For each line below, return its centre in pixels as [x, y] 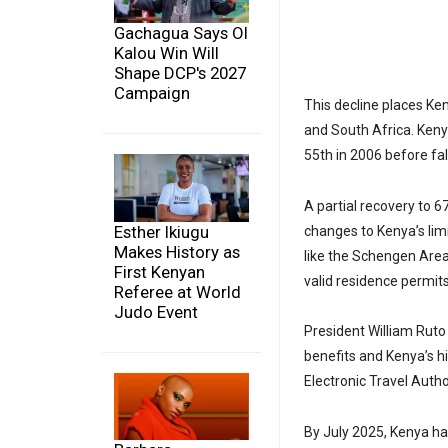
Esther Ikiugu [161, 231]
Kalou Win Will [166, 53]
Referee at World [177, 291]
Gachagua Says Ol [181, 33]
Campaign [152, 93]
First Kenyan [159, 271]
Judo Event [156, 311]
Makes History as [177, 251]
